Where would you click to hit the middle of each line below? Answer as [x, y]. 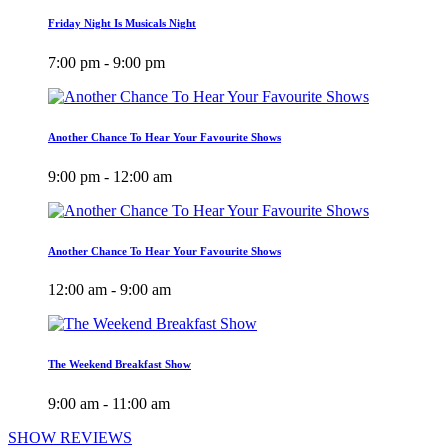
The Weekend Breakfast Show [119, 364]
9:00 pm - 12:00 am [110, 176]
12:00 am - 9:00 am [109, 290]
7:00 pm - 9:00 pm [106, 62]
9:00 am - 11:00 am [109, 404]
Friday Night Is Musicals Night [122, 22]
